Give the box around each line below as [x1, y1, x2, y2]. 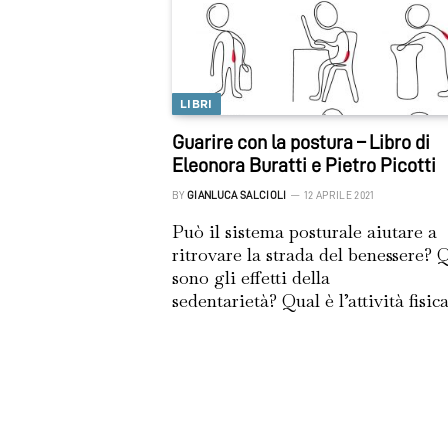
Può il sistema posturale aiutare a [172, 219, 437, 243]
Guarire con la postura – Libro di [172, 131, 430, 152]
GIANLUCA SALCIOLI [187, 189, 287, 201]
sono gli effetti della [172, 265, 330, 289]
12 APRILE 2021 [303, 189, 375, 201]
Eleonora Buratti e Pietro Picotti [172, 154, 436, 175]
